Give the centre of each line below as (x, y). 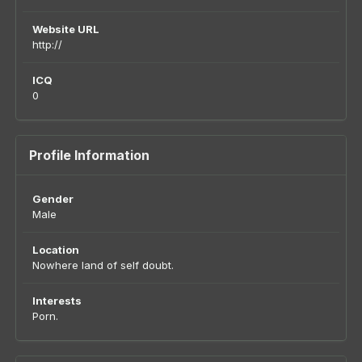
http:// (47, 44)
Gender (53, 199)
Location (56, 250)
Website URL (66, 29)
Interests (57, 301)
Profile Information (89, 155)
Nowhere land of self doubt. (103, 265)
